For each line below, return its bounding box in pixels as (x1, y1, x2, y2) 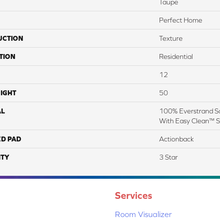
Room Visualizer (115, 209, 172, 219)
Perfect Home (159, 16, 202, 24)
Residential (159, 52, 193, 60)
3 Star (159, 153, 178, 161)
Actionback (159, 135, 194, 143)
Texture (159, 34, 183, 42)
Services (115, 189, 152, 201)
